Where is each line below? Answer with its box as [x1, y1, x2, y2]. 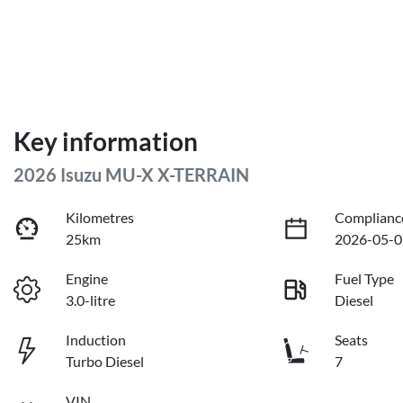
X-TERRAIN [157, 164, 249, 186]
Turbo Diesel [66, 353, 145, 371]
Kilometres [66, 209, 135, 227]
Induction [66, 331, 127, 349]
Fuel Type [335, 270, 395, 288]
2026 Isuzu [13, 164, 105, 186]
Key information [13, 126, 198, 157]
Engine [66, 270, 109, 288]
